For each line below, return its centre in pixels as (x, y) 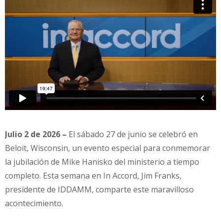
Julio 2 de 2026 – (37, 134)
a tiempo (183, 162)
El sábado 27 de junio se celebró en (133, 134)
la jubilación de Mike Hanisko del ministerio (86, 162)
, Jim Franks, (159, 175)
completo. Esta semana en (54, 175)
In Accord (120, 175)
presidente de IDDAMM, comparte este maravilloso (99, 189)
